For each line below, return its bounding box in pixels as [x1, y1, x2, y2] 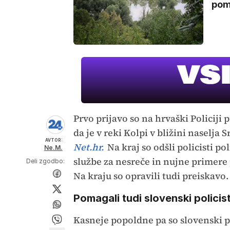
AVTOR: [45, 138, 63, 143]
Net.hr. [73, 141, 104, 154]
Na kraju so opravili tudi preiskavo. [73, 169, 228, 183]
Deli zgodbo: [26, 157, 65, 165]
